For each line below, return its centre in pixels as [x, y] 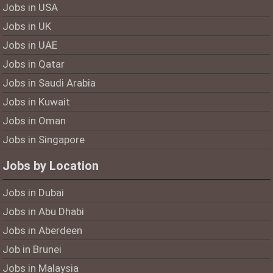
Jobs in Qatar [34, 64]
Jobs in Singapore [44, 140]
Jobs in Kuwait [37, 102]
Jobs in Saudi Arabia [49, 83]
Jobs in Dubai [34, 193]
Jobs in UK [27, 27]
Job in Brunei [32, 250]
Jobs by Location [51, 166]
